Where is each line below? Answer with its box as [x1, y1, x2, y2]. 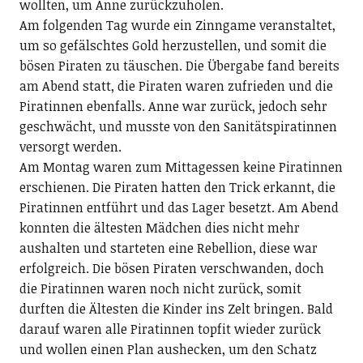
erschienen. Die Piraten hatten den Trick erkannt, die [19, 177, 335, 196]
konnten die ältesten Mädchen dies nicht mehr [19, 218, 300, 237]
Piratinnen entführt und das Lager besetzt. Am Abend [19, 198, 339, 216]
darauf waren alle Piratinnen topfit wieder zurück [19, 319, 321, 338]
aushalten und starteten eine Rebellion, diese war [19, 238, 318, 257]
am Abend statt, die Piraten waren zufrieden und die [19, 76, 333, 95]
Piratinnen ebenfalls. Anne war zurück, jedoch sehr [19, 96, 327, 115]
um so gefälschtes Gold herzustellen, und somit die [19, 36, 327, 54]
